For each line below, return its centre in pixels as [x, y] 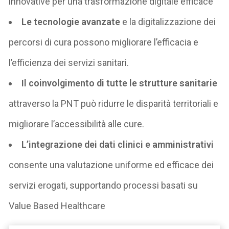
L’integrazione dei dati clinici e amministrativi [118, 144]
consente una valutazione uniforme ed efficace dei [111, 165]
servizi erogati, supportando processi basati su [104, 185]
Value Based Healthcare [57, 205]
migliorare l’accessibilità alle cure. [77, 124]
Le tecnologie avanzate [71, 21]
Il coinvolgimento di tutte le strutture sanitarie [120, 83]
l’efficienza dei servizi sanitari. [69, 62]
